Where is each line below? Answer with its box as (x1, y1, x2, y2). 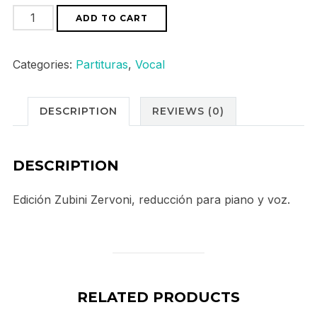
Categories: (12, 57, 76, 72)
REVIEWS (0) (151, 105, 224, 118)
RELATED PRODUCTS (77, 288, 240, 306)
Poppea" (11, 67, 59, 81)
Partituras (75, 57, 128, 72)
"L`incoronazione (11, 27, 105, 42)
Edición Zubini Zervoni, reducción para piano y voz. (12, 192, 290, 207)
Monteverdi (11, 7, 73, 22)
